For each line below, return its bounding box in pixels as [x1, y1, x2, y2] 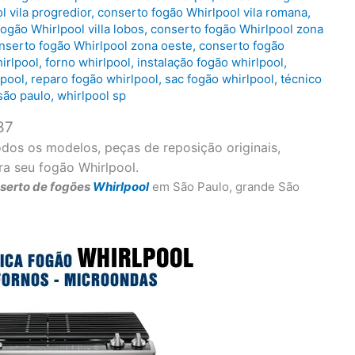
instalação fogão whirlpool [137, 55, 284, 71]
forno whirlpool [45, 55, 131, 71]
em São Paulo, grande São [149, 179, 300, 195]
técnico [281, 71, 322, 87]
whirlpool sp [57, 88, 126, 104]
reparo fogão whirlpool [31, 71, 158, 87]
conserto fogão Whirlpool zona [151, 21, 323, 37]
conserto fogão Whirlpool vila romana [97, 5, 307, 21]
